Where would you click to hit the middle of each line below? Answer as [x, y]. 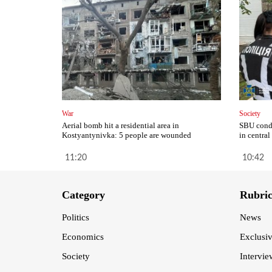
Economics [83, 237]
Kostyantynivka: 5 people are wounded [127, 135]
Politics [76, 218]
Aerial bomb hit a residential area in [121, 126]
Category [83, 195]
